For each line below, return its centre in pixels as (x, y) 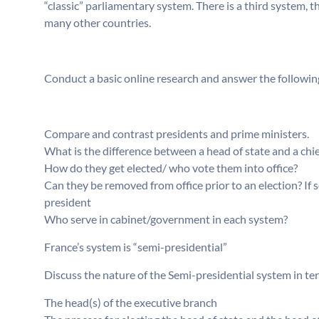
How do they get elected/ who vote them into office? (171, 168)
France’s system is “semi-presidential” (136, 247)
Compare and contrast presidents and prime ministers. (177, 134)
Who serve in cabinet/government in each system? (166, 219)
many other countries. (98, 23)
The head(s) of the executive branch (131, 303)
